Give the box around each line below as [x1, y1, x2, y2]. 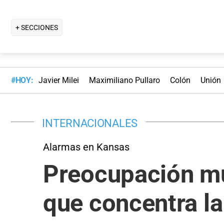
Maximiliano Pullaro [88, 75, 160, 85]
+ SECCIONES [15, 23, 58, 31]
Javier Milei [38, 75, 79, 85]
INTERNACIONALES [42, 116, 137, 129]
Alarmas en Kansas [43, 140, 129, 153]
